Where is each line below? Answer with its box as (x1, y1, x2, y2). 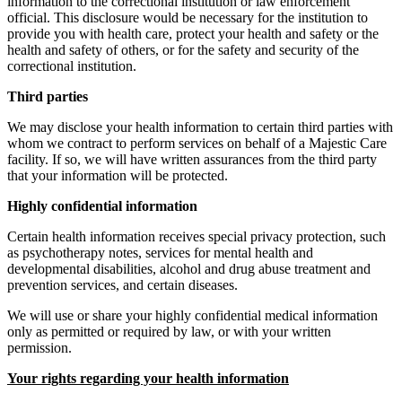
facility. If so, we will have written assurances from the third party (7, 151, 377, 167)
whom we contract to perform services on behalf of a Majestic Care (7, 135, 387, 151)
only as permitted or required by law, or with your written (7, 323, 331, 339)
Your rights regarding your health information (7, 370, 289, 386)
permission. (7, 339, 72, 355)
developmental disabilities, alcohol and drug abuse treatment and (7, 260, 371, 276)
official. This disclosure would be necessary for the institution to (7, 9, 368, 25)
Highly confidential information (7, 197, 197, 214)
